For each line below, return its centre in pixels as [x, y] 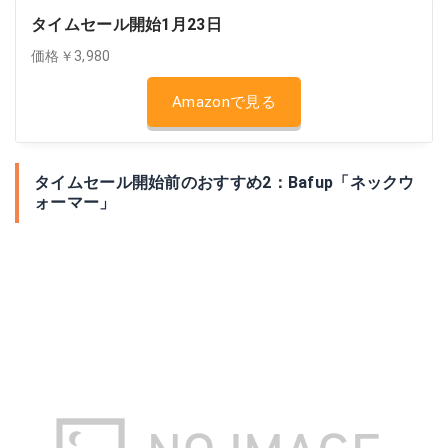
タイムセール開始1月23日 [126, 24]
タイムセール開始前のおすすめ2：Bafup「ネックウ [224, 182]
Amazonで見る [224, 102]
